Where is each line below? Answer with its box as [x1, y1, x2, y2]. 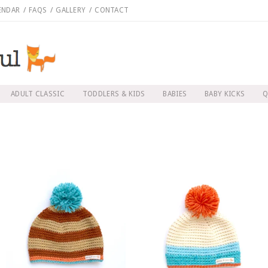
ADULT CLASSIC [10, 90, 65, 98]
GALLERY [56, 6, 86, 14]
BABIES [163, 90, 187, 98]
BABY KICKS [205, 90, 245, 98]
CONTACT [95, 6, 129, 14]
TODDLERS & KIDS [82, 90, 145, 98]
